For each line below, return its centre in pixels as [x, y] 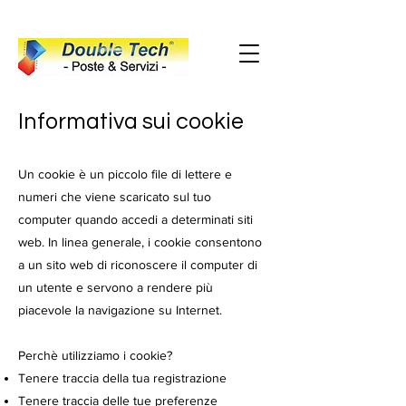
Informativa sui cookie [131, 121]
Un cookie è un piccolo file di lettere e [125, 174]
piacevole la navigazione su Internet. [120, 310]
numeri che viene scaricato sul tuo [115, 197]
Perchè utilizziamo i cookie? [95, 355]
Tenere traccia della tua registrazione [122, 378]
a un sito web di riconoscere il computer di [138, 265]
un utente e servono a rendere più [116, 287]
